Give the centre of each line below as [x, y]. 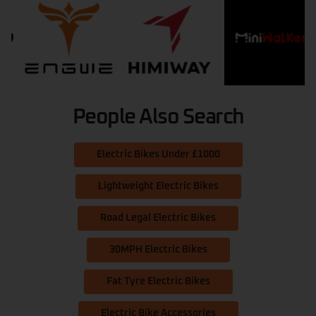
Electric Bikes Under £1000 [158, 155]
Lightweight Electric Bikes [158, 187]
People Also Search [158, 117]
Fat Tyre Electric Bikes [158, 282]
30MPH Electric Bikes [158, 250]
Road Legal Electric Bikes [158, 218]
